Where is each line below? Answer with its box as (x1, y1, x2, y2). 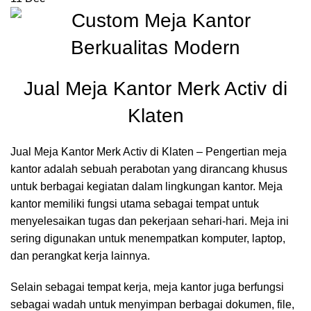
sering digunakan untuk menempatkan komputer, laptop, (10, 233, 285, 244)
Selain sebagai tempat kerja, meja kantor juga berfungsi (10, 281, 284, 293)
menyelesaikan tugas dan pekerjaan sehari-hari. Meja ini (10, 215, 289, 227)
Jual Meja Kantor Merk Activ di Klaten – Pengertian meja (10, 146, 287, 158)
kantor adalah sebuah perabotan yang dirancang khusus (10, 163, 287, 175)
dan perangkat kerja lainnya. (10, 250, 150, 262)
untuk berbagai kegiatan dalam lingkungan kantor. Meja (10, 180, 283, 192)
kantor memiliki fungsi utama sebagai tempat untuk (10, 198, 259, 210)
